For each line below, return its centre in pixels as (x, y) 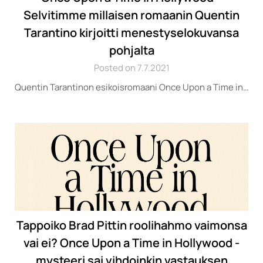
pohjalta (131, 50)
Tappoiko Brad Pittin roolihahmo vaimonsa (131, 225)
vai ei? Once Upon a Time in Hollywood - (131, 243)
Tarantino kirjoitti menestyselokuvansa (131, 33)
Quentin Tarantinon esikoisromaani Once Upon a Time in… (131, 87)
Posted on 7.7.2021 (131, 68)
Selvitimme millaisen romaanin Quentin (131, 15)
